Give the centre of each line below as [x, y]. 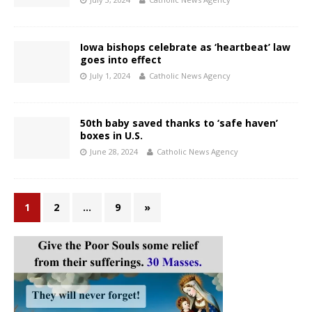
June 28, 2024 [114, 151]
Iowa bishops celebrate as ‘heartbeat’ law [185, 47]
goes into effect [121, 59]
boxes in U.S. [111, 135]
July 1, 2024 [110, 75]
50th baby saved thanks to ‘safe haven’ [179, 123]
